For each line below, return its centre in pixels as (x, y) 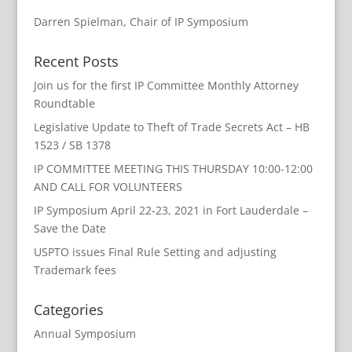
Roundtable (64, 103)
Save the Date (70, 228)
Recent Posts (76, 61)
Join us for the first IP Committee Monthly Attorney (166, 85)
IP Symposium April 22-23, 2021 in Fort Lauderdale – (170, 210)
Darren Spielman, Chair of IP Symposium (141, 21)
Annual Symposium (84, 333)
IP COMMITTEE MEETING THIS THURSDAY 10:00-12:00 (173, 168)
